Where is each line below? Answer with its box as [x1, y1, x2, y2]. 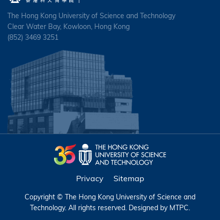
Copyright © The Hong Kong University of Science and [25, 192, 195, 202]
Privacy [76, 173, 104, 184]
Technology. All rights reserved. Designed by [30, 203, 169, 213]
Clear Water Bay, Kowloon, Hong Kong [7, 22, 130, 31]
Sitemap [113, 173, 144, 184]
